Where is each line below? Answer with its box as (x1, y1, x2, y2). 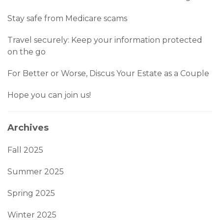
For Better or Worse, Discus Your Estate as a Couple (7, 68, 209, 78)
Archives (7, 122, 49, 133)
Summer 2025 (7, 166, 64, 176)
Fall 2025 (7, 145, 43, 155)
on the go (7, 47, 46, 56)
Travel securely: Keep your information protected (7, 35, 202, 45)
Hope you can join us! (7, 90, 91, 100)
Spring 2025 (7, 188, 55, 198)
